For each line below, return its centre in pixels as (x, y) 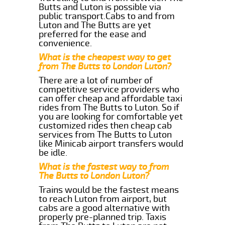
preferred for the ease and (93, 34)
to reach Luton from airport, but (103, 199)
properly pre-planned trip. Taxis (103, 217)
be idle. (53, 152)
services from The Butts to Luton (105, 134)
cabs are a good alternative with (104, 208)
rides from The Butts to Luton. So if (109, 107)
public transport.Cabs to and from (107, 16)
